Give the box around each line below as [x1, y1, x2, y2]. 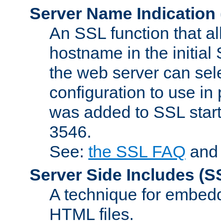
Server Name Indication [30, 3, 216, 23]
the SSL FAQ [88, 142, 185, 161]
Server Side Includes [30, 165, 194, 184]
